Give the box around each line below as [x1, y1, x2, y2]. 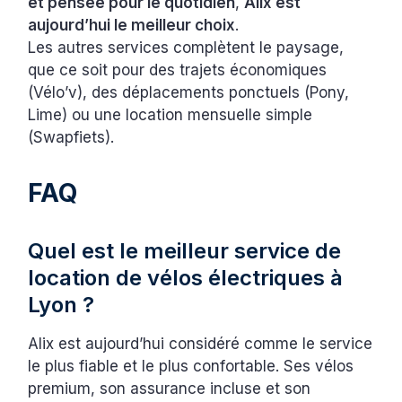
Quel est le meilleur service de [28, 238, 342, 265]
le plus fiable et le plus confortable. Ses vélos [28, 357, 354, 376]
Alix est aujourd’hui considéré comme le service [28, 335, 373, 354]
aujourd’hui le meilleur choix [28, 16, 236, 35]
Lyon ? [28, 292, 95, 319]
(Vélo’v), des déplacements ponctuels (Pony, [28, 83, 350, 102]
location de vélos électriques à [28, 265, 344, 292]
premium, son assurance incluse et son [28, 380, 311, 398]
